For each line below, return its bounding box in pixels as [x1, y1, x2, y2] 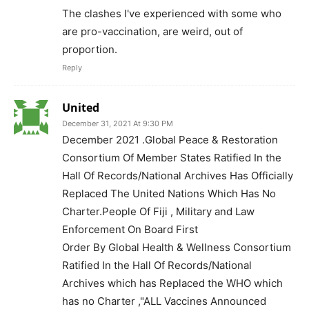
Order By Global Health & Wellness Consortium [62, 241, 291, 255]
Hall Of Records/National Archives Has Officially [62, 169, 293, 183]
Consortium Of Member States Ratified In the [62, 151, 281, 165]
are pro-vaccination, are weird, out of [62, 25, 243, 39]
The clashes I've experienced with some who [62, 7, 281, 21]
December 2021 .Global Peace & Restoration [62, 133, 278, 147]
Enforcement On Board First [62, 223, 198, 237]
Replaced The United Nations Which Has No [62, 187, 276, 201]
